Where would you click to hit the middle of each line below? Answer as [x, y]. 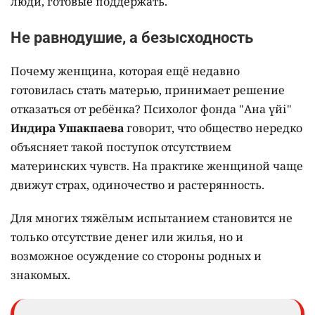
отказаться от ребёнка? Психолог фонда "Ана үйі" [151, 109]
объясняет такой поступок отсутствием [121, 147]
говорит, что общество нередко [213, 128]
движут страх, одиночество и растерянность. [137, 185]
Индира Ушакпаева [67, 128]
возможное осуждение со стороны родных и [136, 256]
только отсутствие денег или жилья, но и [127, 237]
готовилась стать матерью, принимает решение [148, 90]
